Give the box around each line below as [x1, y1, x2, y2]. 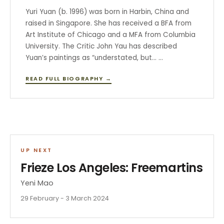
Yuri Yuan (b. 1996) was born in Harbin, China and [25, 6, 189, 16]
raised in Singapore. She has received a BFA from [25, 18, 191, 28]
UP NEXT [20, 146, 52, 154]
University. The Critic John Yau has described [25, 41, 177, 51]
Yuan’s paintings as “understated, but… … [25, 52, 163, 62]
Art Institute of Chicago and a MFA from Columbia [25, 29, 195, 39]
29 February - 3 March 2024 [20, 193, 109, 202]
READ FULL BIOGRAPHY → [25, 74, 112, 82]
